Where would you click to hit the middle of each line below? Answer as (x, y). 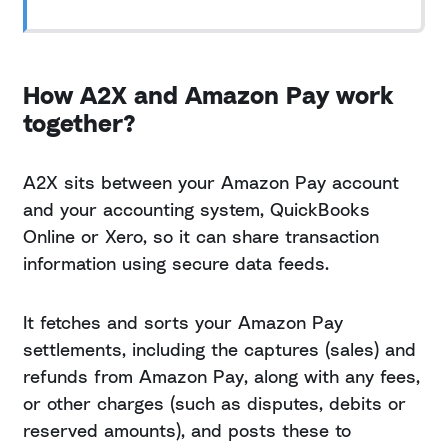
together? (79, 123)
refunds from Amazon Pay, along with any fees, (221, 376)
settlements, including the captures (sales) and (219, 349)
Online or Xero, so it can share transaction (201, 236)
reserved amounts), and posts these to (187, 430)
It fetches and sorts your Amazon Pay (183, 322)
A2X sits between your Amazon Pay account (211, 182)
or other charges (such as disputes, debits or (214, 403)
